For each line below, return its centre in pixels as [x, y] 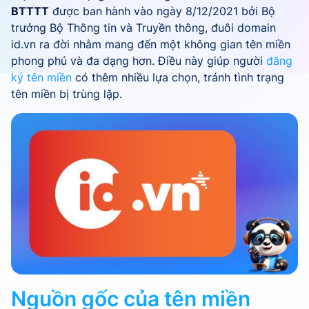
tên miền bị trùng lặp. [67, 94]
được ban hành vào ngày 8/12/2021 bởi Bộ [162, 11]
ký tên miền [41, 77]
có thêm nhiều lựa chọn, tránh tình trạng [178, 77]
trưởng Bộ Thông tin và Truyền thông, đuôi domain [143, 28]
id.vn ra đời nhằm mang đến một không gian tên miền [151, 44]
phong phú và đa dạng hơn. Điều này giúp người [139, 61]
